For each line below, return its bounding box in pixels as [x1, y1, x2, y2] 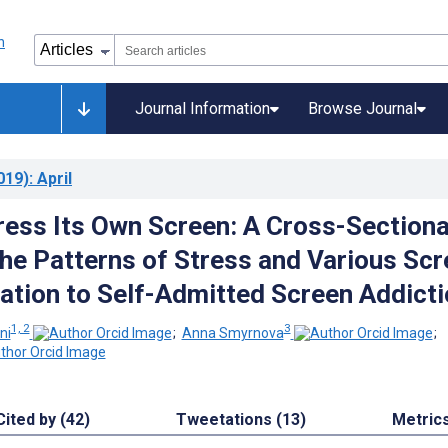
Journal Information [135, 99, 270, 118]
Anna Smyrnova [181, 324, 284, 341]
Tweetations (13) [176, 410, 307, 430]
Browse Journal [308, 99, 417, 118]
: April [29, 169, 72, 188]
